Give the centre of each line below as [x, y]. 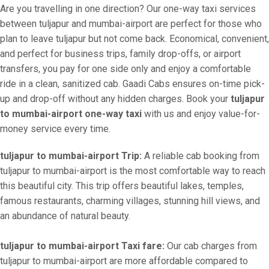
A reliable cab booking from [201, 156]
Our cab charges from [211, 246]
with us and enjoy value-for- [201, 114]
